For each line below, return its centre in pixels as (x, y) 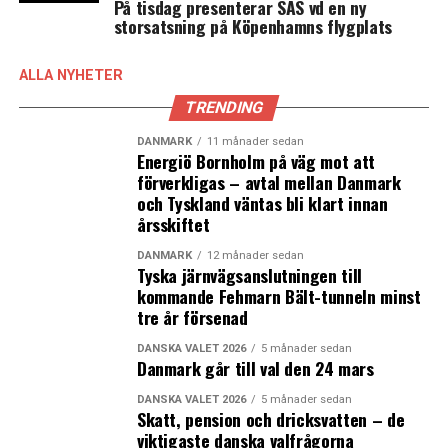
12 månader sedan (255, 255)
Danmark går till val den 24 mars (255, 368)
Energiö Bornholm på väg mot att (255, 161)
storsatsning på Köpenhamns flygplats (252, 26)
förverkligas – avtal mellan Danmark (268, 182)
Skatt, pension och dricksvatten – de (270, 419)
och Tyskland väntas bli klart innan (262, 203)
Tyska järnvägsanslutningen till (249, 275)
